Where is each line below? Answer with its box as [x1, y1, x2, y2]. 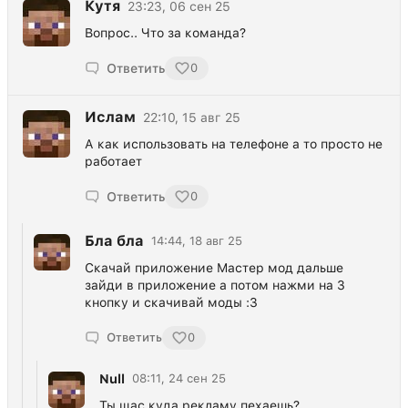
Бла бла [85, 231, 144, 250]
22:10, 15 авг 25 [143, 109, 240, 125]
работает [85, 153, 142, 168]
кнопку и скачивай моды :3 [85, 294, 258, 310]
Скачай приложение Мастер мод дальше [85, 260, 343, 275]
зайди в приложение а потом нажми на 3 [85, 277, 345, 292]
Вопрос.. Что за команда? [85, 25, 246, 40]
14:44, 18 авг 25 [151, 234, 242, 249]
